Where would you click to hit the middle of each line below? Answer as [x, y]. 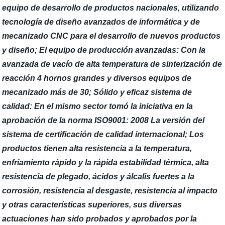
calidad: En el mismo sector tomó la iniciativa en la [98, 106]
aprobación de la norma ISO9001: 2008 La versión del [103, 120]
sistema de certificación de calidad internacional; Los [103, 134]
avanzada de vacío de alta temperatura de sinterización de [112, 64]
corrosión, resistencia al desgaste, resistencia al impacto [110, 191]
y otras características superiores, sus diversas [92, 205]
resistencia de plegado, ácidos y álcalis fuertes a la [98, 177]
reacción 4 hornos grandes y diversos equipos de [97, 78]
